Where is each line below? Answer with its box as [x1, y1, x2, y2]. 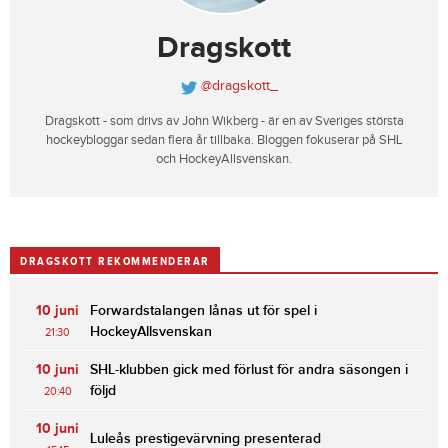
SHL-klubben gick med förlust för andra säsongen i [90, 360, 408, 378]
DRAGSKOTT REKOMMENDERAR [20, 253, 210, 267]
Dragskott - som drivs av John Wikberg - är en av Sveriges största [44, 112, 404, 129]
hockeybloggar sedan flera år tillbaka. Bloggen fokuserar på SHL [46, 131, 402, 148]
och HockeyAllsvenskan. [156, 150, 292, 167]
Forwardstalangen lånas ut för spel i [90, 301, 317, 319]
